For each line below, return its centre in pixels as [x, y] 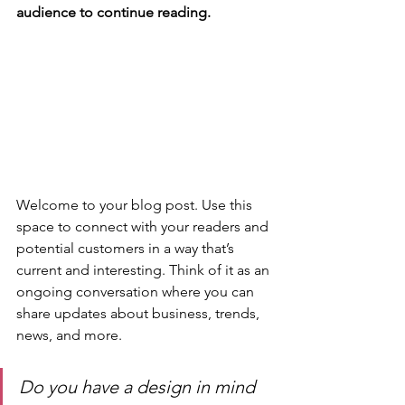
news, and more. [71, 335]
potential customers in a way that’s [127, 249]
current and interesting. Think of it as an [145, 270]
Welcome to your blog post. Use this [136, 205]
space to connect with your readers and [144, 227]
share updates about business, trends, [140, 314]
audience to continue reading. [113, 12]
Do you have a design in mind [139, 387]
